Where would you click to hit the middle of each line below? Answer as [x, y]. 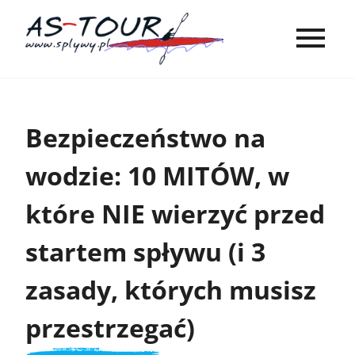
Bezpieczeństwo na [145, 137]
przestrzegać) [110, 327]
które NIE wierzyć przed [175, 213]
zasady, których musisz [171, 289]
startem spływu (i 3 [145, 251]
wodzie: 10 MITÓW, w [157, 175]
